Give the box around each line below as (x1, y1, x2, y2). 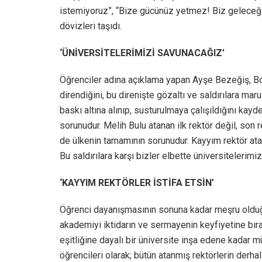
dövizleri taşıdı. (60, 20, 122, 32)
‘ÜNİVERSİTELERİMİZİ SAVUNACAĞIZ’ (60, 47, 225, 58)
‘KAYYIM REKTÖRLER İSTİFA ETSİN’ (60, 177, 214, 188)
